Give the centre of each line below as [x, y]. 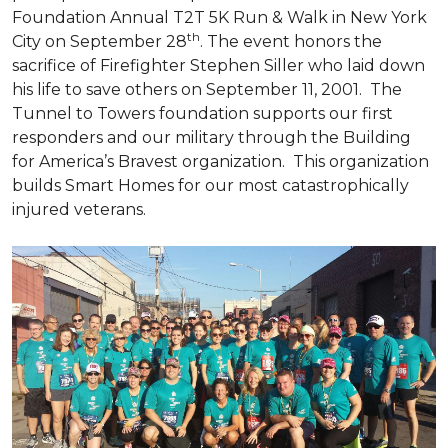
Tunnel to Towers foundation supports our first [202, 113]
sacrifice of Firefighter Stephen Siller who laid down [218, 65]
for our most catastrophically [293, 185]
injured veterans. [79, 209]
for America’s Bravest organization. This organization [220, 161]
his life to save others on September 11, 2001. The [207, 89]
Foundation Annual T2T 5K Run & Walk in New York [219, 17]
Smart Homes [121, 185]
